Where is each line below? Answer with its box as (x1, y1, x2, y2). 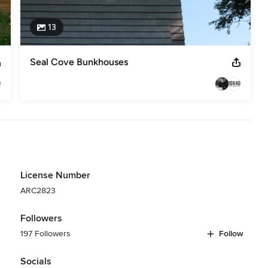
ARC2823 (20, 185, 56, 196)
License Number (20, 169, 90, 181)
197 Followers (20, 228, 71, 239)
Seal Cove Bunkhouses (29, 56, 128, 68)
